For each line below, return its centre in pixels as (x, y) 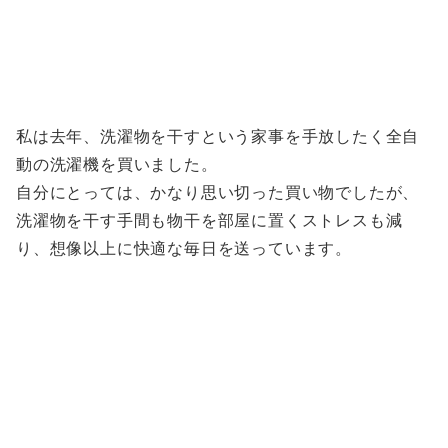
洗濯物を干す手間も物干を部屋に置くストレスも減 (209, 221)
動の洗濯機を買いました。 (117, 165)
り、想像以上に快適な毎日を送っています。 (184, 249)
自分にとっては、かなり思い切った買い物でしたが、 (218, 193)
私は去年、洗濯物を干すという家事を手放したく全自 (218, 137)
